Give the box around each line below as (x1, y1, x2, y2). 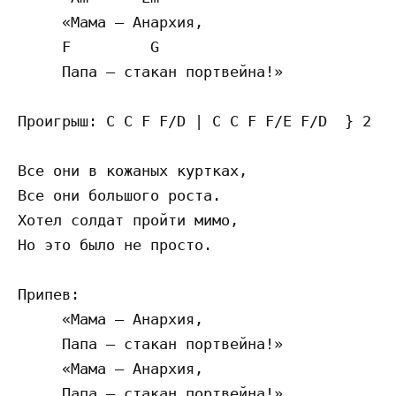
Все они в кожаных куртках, (18, 162, 247, 180)
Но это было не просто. (18, 236, 212, 255)
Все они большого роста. (18, 187, 221, 205)
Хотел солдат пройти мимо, (18, 211, 239, 230)
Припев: (18, 286, 80, 304)
